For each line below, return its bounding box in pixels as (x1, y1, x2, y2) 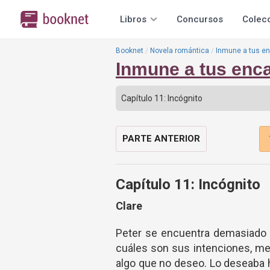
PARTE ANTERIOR (122, 133, 200, 144)
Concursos (177, 14, 223, 25)
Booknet (116, 46, 143, 55)
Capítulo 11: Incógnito (116, 176, 260, 193)
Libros (120, 14, 146, 25)
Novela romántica (150, 46, 209, 55)
